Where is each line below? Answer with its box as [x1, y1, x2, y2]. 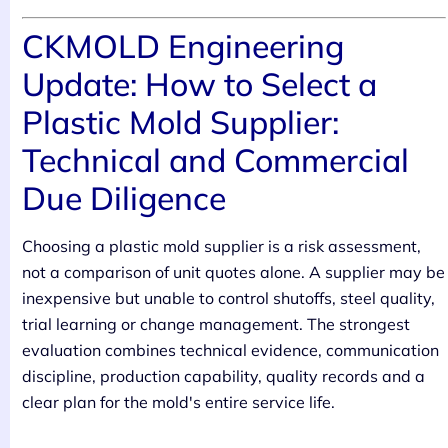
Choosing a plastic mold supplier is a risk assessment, [22, 235, 421, 256]
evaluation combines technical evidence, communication [22, 339, 439, 360]
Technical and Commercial [22, 139, 409, 180]
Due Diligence [22, 177, 226, 218]
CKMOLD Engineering [22, 25, 344, 66]
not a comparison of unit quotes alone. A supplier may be [22, 261, 445, 282]
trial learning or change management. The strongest [22, 313, 410, 334]
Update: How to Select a [22, 63, 377, 104]
